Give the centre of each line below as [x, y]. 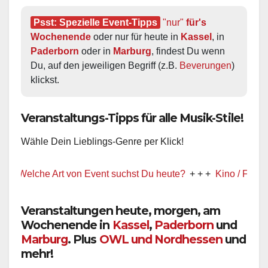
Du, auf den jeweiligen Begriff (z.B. [105, 65]
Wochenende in [67, 225]
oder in [96, 51]
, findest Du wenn [188, 51]
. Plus [83, 239]
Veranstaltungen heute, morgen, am [121, 210]
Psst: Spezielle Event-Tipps [95, 22]
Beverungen [205, 65]
